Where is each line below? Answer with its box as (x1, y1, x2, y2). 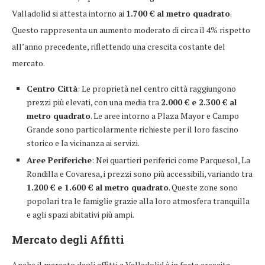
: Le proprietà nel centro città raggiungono (77, 83, 236, 95)
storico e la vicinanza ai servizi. (27, 137, 140, 149)
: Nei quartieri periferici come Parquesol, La (92, 154, 250, 166)
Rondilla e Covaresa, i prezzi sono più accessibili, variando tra (27, 168, 253, 180)
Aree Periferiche (27, 154, 92, 166)
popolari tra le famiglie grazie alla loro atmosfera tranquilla (27, 195, 250, 207)
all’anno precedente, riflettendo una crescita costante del (12, 41, 225, 53)
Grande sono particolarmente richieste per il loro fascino (27, 124, 238, 135)
